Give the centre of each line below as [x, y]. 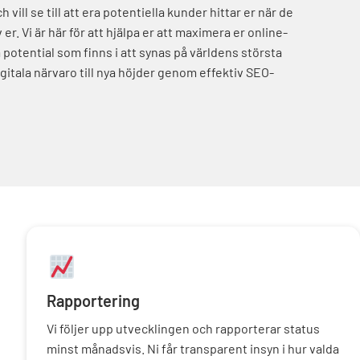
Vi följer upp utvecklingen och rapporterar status [184, 328]
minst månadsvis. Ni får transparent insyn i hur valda [193, 348]
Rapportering [94, 300]
